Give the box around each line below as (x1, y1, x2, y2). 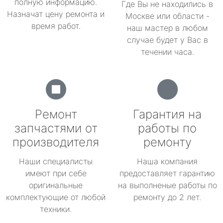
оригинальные (29, 180, 83, 190)
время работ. (31, 21, 81, 31)
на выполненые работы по (117, 180, 217, 190)
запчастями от (14, 121, 98, 135)
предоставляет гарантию (119, 168, 215, 178)
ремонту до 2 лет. (133, 192, 201, 202)
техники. (40, 204, 72, 214)
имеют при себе (25, 168, 87, 178)
